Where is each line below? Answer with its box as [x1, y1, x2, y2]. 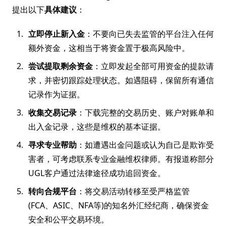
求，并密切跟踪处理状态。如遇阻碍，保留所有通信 [28, 75, 214, 86]
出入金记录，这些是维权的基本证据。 [28, 121, 165, 132]
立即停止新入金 [28, 28, 85, 39]
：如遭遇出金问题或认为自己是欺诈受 [77, 139, 214, 150]
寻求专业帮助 [28, 139, 77, 150]
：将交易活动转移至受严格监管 [77, 186, 190, 197]
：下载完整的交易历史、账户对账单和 [77, 107, 214, 118]
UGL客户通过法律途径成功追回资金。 [28, 167, 165, 179]
